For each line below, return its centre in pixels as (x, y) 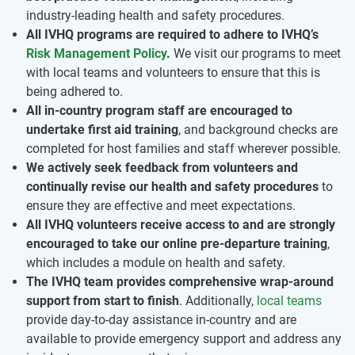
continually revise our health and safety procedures (172, 187)
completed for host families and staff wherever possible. (183, 149)
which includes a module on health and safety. (156, 263)
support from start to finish (103, 301)
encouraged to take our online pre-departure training (177, 244)
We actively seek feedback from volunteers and (162, 168)
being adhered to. (74, 92)
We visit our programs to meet (256, 53)
